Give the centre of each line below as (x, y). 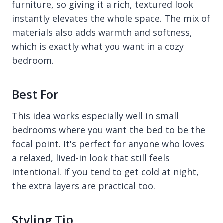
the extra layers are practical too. (84, 186)
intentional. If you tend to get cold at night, (105, 172)
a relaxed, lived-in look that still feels (91, 158)
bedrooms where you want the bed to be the (109, 130)
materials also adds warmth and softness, (102, 32)
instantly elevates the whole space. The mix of (111, 18)
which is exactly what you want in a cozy (98, 46)
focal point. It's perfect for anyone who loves (108, 144)
